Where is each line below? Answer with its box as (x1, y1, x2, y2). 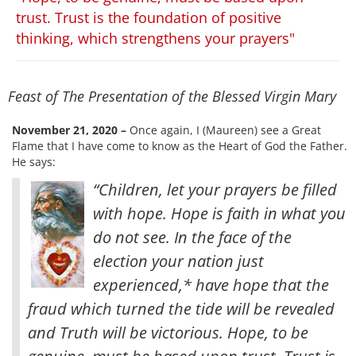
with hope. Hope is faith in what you (93, 202, 346, 224)
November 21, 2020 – (12, 122, 126, 137)
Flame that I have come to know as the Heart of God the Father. (12, 137, 347, 153)
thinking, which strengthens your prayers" (16, 28, 295, 48)
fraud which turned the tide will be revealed (28, 297, 335, 319)
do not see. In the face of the (93, 226, 292, 248)
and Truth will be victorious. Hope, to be (28, 321, 308, 343)
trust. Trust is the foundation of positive (16, 7, 281, 27)
